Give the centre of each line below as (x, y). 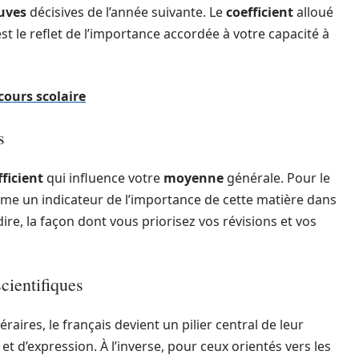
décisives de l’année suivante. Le (126, 12)
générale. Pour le (277, 178)
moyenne (194, 178)
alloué (313, 12)
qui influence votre (103, 178)
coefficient (260, 12)
